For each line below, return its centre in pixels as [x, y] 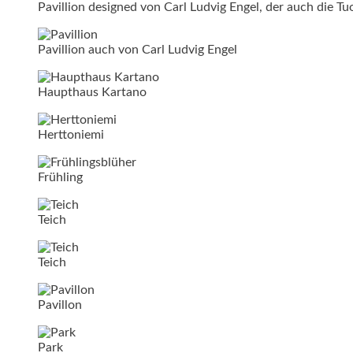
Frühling [60, 177]
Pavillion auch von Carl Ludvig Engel [137, 49]
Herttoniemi [71, 134]
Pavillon [60, 305]
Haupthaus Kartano [92, 92]
